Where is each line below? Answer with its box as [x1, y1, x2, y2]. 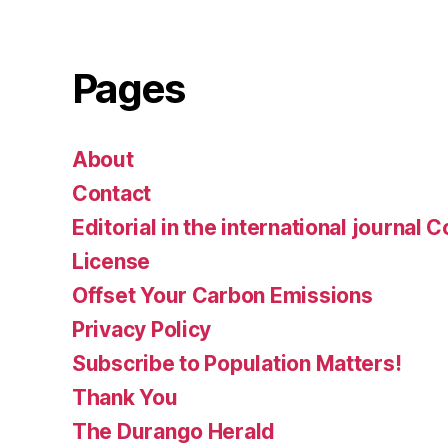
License [72, 249, 151, 274]
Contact [72, 181, 152, 206]
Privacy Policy [72, 317, 212, 342]
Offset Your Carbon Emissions [72, 283, 373, 308]
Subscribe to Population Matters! [72, 351, 402, 376]
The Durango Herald [72, 419, 276, 444]
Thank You [72, 385, 178, 410]
